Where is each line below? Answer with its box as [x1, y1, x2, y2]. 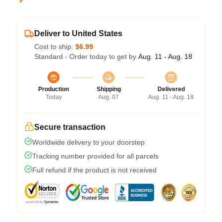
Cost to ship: [34, 43, 75, 51]
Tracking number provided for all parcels [32, 152, 159, 160]
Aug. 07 [98, 94, 119, 101]
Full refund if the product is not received [32, 166, 157, 174]
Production [38, 86, 69, 93]
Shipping [96, 86, 121, 93]
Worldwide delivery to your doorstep [32, 138, 145, 146]
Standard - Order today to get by [34, 53, 138, 60]
